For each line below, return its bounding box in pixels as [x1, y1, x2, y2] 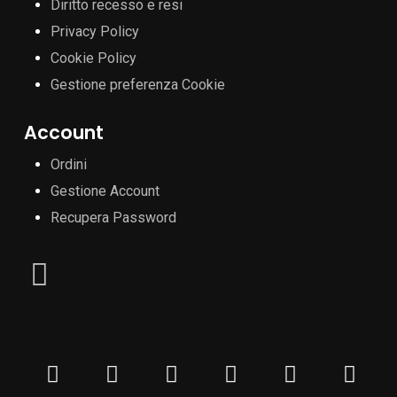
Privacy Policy [50, 23, 139, 41]
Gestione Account [50, 183, 160, 200]
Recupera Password [50, 209, 176, 227]
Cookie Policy [50, 50, 136, 67]
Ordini [50, 156, 87, 174]
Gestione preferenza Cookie [50, 76, 225, 94]
